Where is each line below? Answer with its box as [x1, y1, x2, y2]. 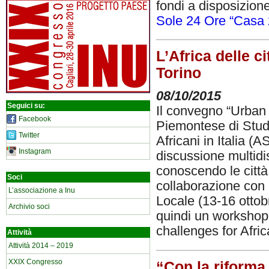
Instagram [19, 147, 51, 156]
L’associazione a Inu [8, 186, 75, 195]
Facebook [19, 115, 51, 123]
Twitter [19, 131, 40, 139]
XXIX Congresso [8, 258, 62, 266]
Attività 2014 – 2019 [8, 241, 73, 250]
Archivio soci [8, 202, 50, 211]
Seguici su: [7, 101, 45, 110]
